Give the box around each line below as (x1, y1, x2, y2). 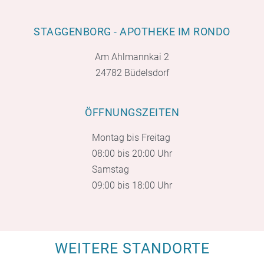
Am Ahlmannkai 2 (95, 51, 169, 63)
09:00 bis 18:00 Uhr (92, 180, 172, 192)
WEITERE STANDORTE (54, 240, 210, 258)
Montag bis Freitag (92, 132, 170, 144)
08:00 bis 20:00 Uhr (92, 148, 172, 160)
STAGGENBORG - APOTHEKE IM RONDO (34, 25, 230, 38)
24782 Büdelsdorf (95, 67, 169, 79)
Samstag (92, 164, 129, 176)
